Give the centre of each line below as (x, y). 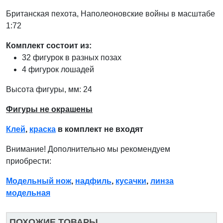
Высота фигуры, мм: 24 (49, 89)
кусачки (131, 181)
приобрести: (29, 161)
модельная (28, 193)
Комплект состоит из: (49, 45)
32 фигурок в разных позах (72, 57)
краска (43, 129)
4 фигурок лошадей (58, 69)
